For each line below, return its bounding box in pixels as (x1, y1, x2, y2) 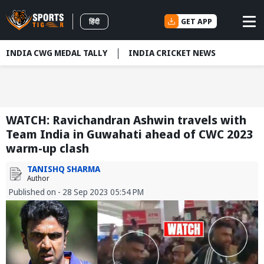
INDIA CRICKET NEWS (128, 47, 216, 58)
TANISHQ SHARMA (27, 163, 100, 175)
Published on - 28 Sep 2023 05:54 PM (9, 186, 144, 198)
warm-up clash (6, 140, 89, 157)
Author (27, 173, 49, 184)
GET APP (181, 15, 212, 27)
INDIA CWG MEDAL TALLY (6, 47, 107, 58)
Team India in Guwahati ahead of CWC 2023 (6, 126, 253, 143)
